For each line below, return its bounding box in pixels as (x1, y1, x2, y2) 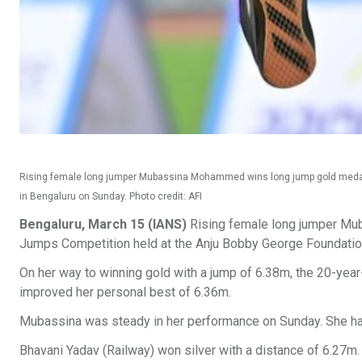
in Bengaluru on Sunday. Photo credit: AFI (19, 191, 202, 203)
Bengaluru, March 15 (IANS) (19, 217, 187, 233)
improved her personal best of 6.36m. (19, 284, 234, 301)
